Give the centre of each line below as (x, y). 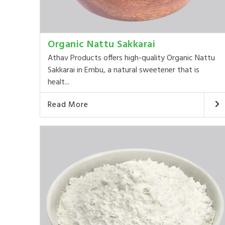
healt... (59, 83)
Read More (68, 105)
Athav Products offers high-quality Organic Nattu (132, 59)
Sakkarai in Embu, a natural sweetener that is (124, 71)
